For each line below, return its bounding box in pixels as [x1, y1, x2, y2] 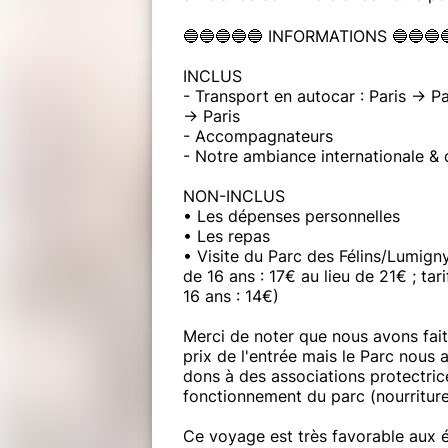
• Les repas [183, 225, 270, 246]
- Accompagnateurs [183, 125, 333, 146]
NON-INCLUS [183, 185, 285, 206]
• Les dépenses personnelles [183, 205, 400, 226]
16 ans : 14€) [183, 285, 279, 306]
